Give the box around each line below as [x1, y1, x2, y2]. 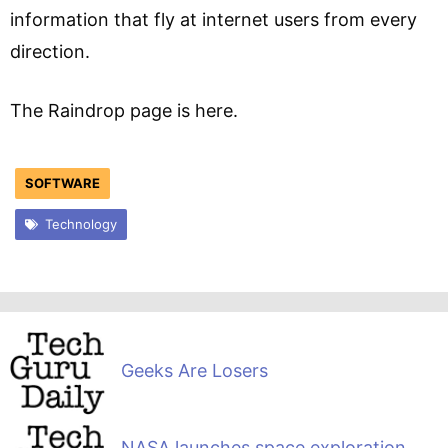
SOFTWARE [25, 174, 100, 191]
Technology [44, 215, 117, 232]
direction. [10, 40, 90, 62]
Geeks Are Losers [120, 359, 268, 381]
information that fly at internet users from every [10, 8, 417, 30]
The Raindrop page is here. [10, 99, 238, 121]
